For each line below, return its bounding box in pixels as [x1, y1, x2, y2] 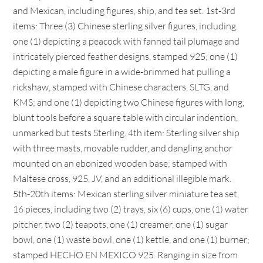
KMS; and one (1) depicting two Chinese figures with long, [13, 96, 245, 108]
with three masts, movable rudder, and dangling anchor [13, 142, 233, 154]
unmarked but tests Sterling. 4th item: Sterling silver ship [13, 127, 240, 139]
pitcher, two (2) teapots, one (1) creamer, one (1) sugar [13, 218, 228, 230]
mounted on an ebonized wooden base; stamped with [13, 157, 228, 169]
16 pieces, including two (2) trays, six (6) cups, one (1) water [13, 203, 249, 215]
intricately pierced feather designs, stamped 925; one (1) [13, 50, 238, 62]
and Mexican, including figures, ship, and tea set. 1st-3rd [13, 5, 236, 16]
